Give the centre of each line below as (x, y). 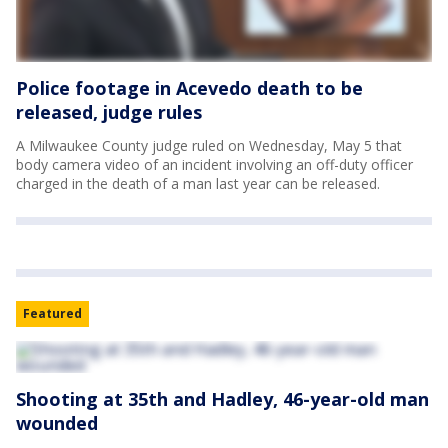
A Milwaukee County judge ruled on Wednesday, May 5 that (209, 145)
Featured (52, 313)
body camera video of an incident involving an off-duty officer (214, 164)
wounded (57, 422)
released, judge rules (109, 111)
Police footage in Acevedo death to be (189, 87)
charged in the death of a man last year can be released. (198, 183)
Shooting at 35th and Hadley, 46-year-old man (222, 398)
